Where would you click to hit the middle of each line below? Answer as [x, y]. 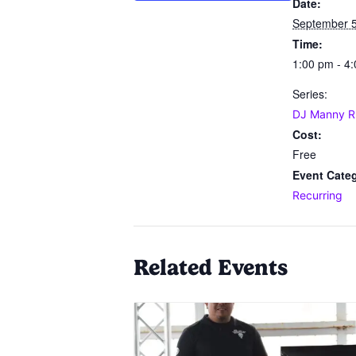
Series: [310, 94]
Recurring [317, 195]
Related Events [211, 268]
